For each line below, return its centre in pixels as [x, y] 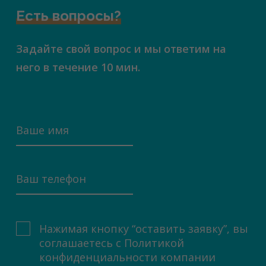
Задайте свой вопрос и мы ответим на [121, 49]
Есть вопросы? [68, 16]
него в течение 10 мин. [78, 67]
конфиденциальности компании [128, 257]
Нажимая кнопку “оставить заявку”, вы [144, 229]
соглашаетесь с [82, 243]
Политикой [154, 243]
